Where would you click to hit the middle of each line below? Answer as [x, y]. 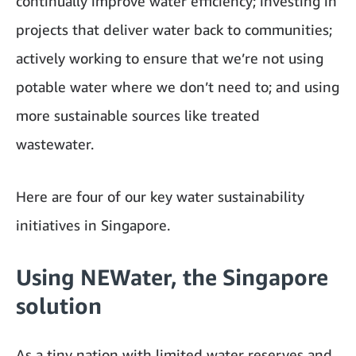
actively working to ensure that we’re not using [170, 58]
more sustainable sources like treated [138, 115]
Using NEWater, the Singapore [172, 277]
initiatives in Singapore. [93, 225]
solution [59, 306]
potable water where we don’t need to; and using [178, 87]
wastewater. [55, 144]
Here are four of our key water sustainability [160, 196]
